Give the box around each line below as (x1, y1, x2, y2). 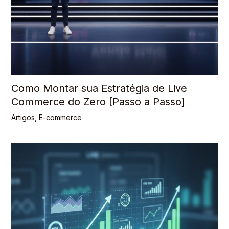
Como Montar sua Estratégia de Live (11, 82, 187, 95)
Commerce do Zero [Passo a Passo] (11, 95, 185, 108)
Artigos (11, 112, 35, 122)
